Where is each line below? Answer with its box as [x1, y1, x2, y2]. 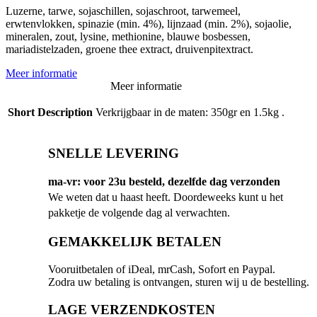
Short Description [8, 105, 93, 118]
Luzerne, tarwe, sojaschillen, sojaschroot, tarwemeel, [6, 4, 241, 17]
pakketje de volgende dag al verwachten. [48, 207, 230, 219]
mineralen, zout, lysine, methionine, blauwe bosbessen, [6, 30, 250, 42]
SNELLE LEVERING [48, 145, 179, 161]
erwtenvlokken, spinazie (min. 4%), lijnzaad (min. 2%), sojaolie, [6, 17, 292, 30]
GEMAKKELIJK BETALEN [48, 234, 221, 250]
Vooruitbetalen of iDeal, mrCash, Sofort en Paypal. [48, 263, 275, 275]
